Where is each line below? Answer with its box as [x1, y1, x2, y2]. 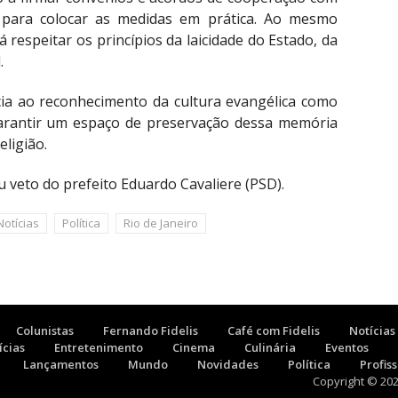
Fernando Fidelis [103, 322, 198, 339]
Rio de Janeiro [123, 215, 198, 232]
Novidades [197, 356, 259, 373]
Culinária [244, 339, 296, 356]
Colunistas [16, 322, 74, 339]
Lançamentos [23, 356, 99, 373]
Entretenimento [54, 339, 143, 356]
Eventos [325, 339, 369, 356]
